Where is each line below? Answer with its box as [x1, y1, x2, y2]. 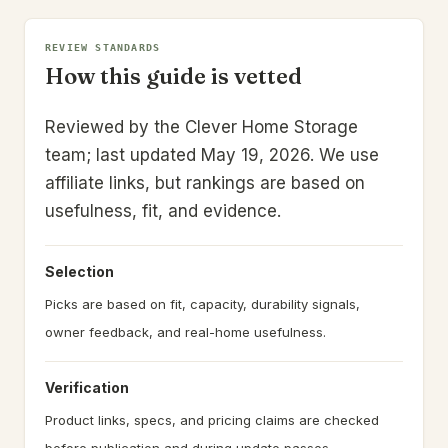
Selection [45, 263, 114, 280]
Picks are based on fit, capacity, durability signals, [45, 296, 360, 312]
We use [314, 145, 379, 165]
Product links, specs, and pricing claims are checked [45, 412, 379, 428]
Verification [45, 379, 129, 396]
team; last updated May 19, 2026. [45, 145, 314, 165]
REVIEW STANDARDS [45, 42, 161, 53]
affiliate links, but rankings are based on [45, 173, 365, 193]
